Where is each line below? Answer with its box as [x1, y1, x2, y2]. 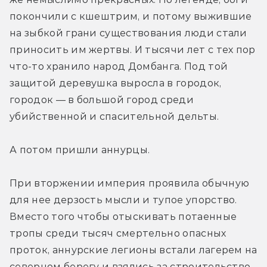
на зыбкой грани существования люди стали [10, 27, 247, 39]
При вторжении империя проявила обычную [10, 177, 250, 189]
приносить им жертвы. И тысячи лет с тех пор [10, 44, 256, 55]
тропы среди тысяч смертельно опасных [10, 227, 226, 239]
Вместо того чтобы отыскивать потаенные [10, 210, 237, 222]
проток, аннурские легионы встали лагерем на [10, 244, 257, 256]
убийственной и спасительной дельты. [10, 110, 219, 122]
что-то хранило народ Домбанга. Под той [10, 60, 228, 72]
